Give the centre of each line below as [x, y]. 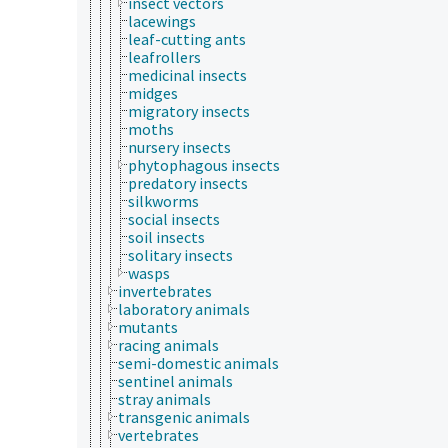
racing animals [168, 344]
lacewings [162, 20]
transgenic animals [184, 416]
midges [153, 92]
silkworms [163, 200]
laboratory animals [184, 308]
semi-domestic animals [198, 362]
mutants [148, 326]
